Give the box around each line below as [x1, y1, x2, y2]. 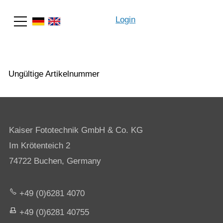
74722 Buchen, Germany [8, 156, 101, 166]
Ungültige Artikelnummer [8, 69, 100, 79]
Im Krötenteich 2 [8, 141, 70, 150]
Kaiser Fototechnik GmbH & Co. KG [8, 125, 143, 135]
